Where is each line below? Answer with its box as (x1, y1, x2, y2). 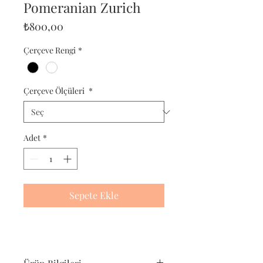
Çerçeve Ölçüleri (23, 85, 86, 97)
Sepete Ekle (69, 189, 119, 202)
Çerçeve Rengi (23, 45, 76, 56)
